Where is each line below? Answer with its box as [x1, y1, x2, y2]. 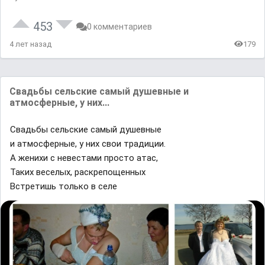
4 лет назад [9, 39, 51, 49]
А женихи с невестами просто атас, [10, 152, 158, 163]
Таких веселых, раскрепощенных [10, 166, 146, 177]
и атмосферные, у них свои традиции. [10, 138, 166, 149]
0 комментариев [87, 21, 152, 31]
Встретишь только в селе [10, 180, 117, 192]
